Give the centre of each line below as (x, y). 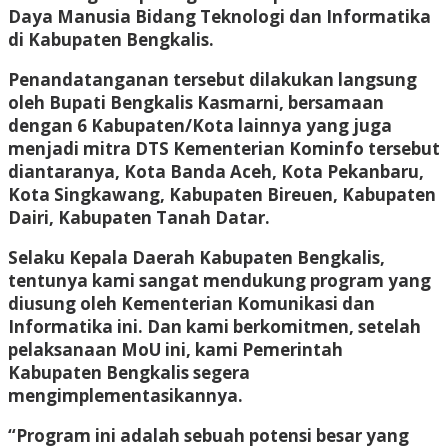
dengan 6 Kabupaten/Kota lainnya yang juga (200, 125)
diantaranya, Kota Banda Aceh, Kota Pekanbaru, (216, 171)
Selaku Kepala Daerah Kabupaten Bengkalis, (196, 257)
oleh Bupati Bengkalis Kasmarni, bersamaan (196, 102)
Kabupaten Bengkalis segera (129, 372)
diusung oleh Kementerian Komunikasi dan (191, 303)
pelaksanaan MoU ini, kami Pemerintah (175, 349)
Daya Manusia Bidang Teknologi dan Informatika (219, 16)
